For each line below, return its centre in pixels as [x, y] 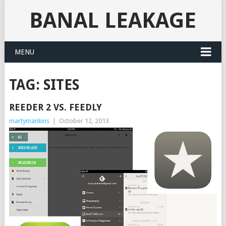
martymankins [29, 121]
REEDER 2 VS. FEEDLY [55, 107]
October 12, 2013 [84, 121]
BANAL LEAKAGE [113, 20]
